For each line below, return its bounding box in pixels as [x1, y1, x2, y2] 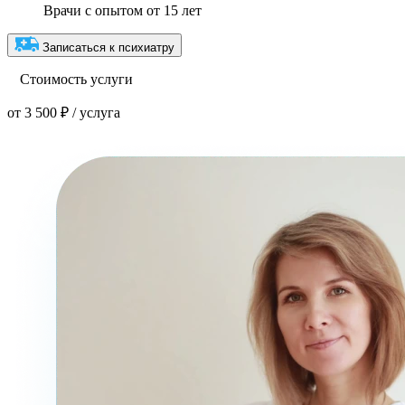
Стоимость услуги [16, 71, 133, 88]
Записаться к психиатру [42, 41, 174, 55]
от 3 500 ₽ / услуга [7, 105, 120, 121]
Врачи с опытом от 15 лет [43, 3, 202, 19]
